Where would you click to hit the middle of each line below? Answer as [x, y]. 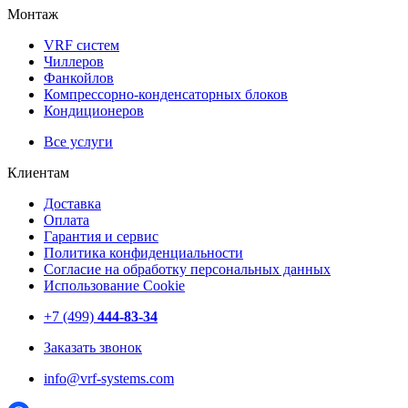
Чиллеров [74, 62]
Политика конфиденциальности [143, 253]
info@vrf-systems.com [109, 379]
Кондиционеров [94, 111]
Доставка [72, 204]
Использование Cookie [114, 286]
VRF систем [82, 46]
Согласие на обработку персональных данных [187, 270]
